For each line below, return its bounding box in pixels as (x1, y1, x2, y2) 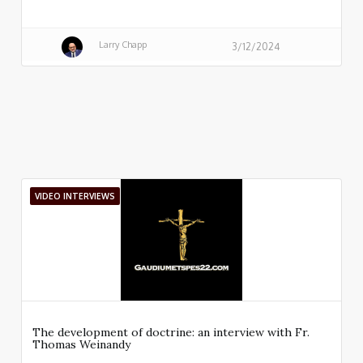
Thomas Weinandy (32, 337, 130, 352)
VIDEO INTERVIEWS (35, 191, 115, 202)
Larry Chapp (98, 38, 147, 50)
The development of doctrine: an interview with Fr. (32, 325, 310, 340)
